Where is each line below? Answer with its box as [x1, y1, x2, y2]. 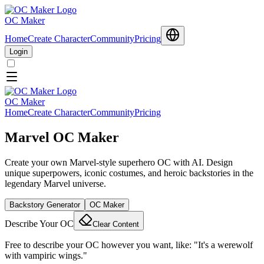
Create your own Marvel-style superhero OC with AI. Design [5, 157, 233, 167]
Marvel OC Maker [5, 129, 119, 145]
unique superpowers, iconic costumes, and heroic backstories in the [5, 167, 253, 178]
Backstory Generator [9, 200, 80, 209]
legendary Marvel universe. [5, 178, 106, 189]
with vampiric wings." [5, 250, 87, 260]
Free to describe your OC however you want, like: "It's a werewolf [5, 239, 253, 250]
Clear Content [93, 219, 139, 229]
